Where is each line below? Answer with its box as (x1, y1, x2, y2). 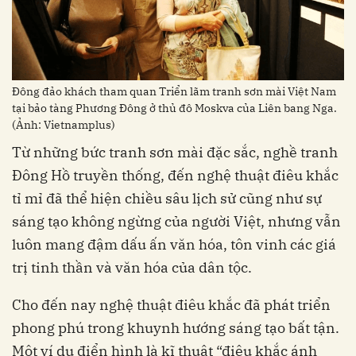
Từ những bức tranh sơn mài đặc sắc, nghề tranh (12, 142, 338, 161)
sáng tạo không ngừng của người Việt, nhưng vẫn (12, 211, 341, 230)
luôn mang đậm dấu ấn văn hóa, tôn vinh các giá (12, 234, 336, 253)
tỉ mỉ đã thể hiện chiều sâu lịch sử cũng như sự (12, 188, 322, 207)
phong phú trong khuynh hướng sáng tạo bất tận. (12, 318, 339, 337)
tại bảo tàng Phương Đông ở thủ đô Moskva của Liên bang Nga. (12, 100, 337, 115)
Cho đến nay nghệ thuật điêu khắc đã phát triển (12, 295, 331, 314)
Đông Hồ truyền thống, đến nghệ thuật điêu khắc (12, 165, 339, 184)
